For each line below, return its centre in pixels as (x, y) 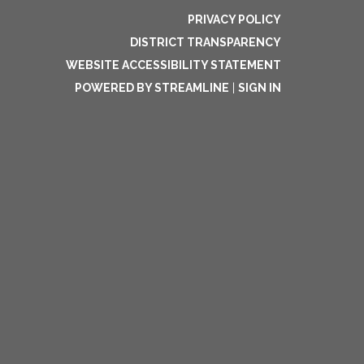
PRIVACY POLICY (234, 19)
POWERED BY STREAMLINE (152, 88)
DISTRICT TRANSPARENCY (206, 42)
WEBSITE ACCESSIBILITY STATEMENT (173, 65)
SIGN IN (260, 88)
